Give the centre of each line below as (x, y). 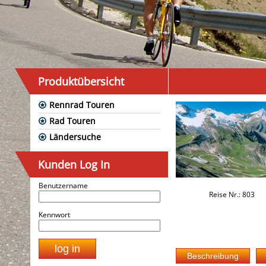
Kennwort (54, 215)
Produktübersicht (81, 81)
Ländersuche (75, 137)
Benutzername (63, 186)
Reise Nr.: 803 (232, 194)
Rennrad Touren (82, 105)
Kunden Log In (74, 164)
